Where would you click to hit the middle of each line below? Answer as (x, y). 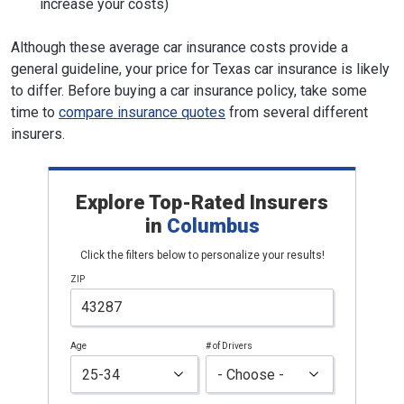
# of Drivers (229, 346)
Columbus (213, 226)
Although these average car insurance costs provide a (179, 47)
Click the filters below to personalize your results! (202, 255)
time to (35, 112)
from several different (297, 112)
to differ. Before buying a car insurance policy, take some (189, 91)
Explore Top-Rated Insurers (202, 202)
